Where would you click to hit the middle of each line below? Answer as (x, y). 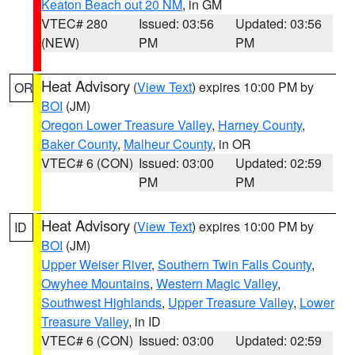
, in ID (145, 321)
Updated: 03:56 (279, 23)
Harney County (260, 125)
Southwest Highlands (101, 302)
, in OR (232, 144)
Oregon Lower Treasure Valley (126, 125)
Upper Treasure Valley (231, 302)
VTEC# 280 (74, 23)
